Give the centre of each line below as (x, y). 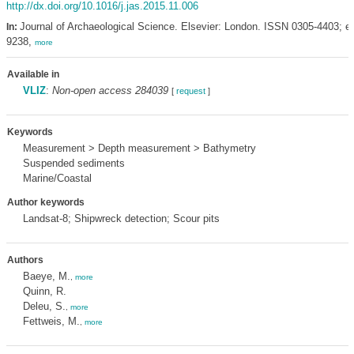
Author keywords (45, 202)
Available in (33, 74)
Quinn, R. (44, 291)
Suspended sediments (73, 163)
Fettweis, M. (51, 321)
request (190, 91)
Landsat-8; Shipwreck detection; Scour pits (121, 218)
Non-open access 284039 (110, 90)
